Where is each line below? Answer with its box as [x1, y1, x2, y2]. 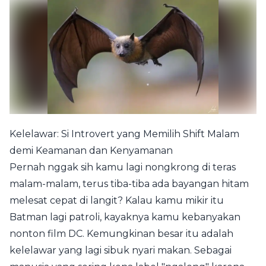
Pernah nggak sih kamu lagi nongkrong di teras [9, 161, 236, 173]
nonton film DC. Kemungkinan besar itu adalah [9, 228, 233, 239]
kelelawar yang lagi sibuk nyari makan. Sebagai [9, 245, 232, 256]
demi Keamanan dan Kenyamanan [9, 145, 173, 156]
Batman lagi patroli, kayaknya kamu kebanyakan [9, 211, 240, 223]
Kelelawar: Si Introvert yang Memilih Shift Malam [9, 128, 239, 140]
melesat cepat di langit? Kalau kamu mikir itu [9, 195, 224, 206]
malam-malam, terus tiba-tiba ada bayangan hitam [9, 178, 249, 189]
